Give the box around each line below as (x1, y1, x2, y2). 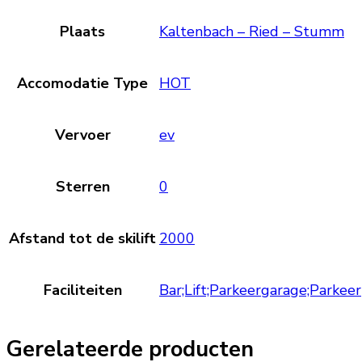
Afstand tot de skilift (9, 228, 156, 248)
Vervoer (54, 124, 111, 145)
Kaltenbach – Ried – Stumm (159, 21, 344, 41)
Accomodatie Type (17, 73, 148, 93)
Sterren (55, 176, 110, 196)
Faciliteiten (43, 280, 122, 300)
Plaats (60, 21, 105, 41)
